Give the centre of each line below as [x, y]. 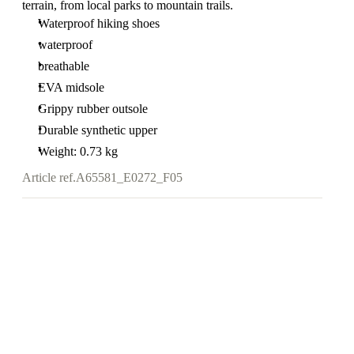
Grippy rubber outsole [93, 109]
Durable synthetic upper [98, 130]
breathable [64, 66]
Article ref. [49, 178]
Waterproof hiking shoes [99, 24]
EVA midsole [71, 88]
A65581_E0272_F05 [129, 178]
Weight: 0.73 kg [78, 152]
